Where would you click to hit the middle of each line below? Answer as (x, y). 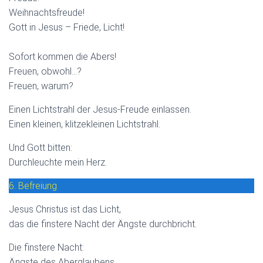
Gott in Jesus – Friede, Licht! (67, 27)
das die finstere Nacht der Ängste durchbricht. (103, 224)
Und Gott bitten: (41, 147)
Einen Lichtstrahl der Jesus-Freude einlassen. (100, 109)
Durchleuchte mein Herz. (58, 162)
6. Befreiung (33, 186)
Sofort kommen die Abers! (63, 56)
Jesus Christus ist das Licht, (65, 209)
